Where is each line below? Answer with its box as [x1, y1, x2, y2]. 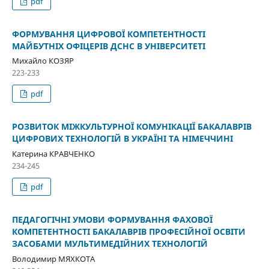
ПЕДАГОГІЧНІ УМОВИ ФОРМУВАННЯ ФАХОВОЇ [11, 214, 213, 226]
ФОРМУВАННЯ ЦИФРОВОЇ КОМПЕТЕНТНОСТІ [11, 28, 205, 40]
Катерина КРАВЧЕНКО [11, 148, 95, 160]
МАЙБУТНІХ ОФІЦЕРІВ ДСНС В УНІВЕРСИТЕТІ [11, 40, 205, 52]
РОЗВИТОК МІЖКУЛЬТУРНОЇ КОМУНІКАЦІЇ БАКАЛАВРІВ [11, 121, 252, 133]
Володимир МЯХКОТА [11, 253, 95, 265]
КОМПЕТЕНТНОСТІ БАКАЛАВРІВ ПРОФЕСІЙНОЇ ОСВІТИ [11, 226, 246, 238]
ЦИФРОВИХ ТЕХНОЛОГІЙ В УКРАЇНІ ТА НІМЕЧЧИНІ [11, 133, 233, 145]
